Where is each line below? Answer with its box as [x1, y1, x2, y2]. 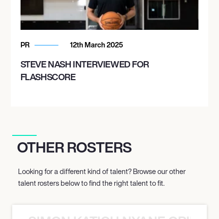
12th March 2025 [68, 39, 123, 50]
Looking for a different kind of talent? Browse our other [18, 166, 186, 176]
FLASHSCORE [20, 70, 76, 83]
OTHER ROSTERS [17, 136, 132, 158]
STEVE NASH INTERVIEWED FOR [20, 57, 150, 70]
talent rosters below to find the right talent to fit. [18, 177, 165, 188]
